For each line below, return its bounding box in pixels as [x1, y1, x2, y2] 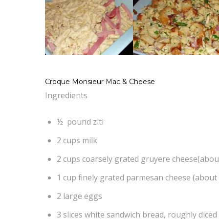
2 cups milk [57, 134, 97, 146]
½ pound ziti [57, 116, 104, 127]
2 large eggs [57, 190, 102, 201]
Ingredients [45, 89, 88, 101]
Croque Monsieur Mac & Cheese [45, 77, 155, 87]
